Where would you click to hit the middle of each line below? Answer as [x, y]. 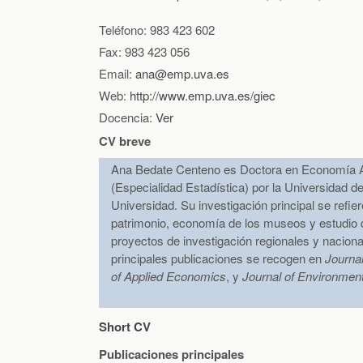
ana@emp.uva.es [182, 74]
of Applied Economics [169, 276]
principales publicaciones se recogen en [218, 258]
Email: [117, 74]
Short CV [125, 327]
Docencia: [127, 117]
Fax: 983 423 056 [144, 52]
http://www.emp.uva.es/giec [203, 96]
